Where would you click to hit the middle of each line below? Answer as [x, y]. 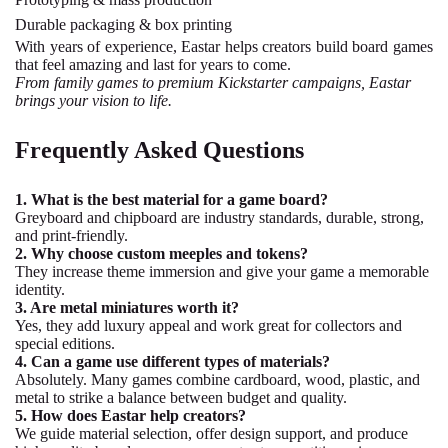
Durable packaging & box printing [123, 25]
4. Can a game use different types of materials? [172, 362]
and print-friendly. [71, 236]
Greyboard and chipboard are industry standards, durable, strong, [219, 218]
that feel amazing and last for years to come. [153, 65]
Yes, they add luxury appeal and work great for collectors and [208, 326]
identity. [40, 290]
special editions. [65, 344]
